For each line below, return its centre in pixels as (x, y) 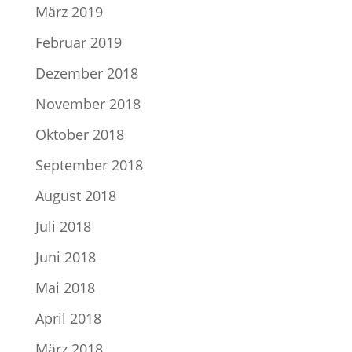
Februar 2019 (78, 42)
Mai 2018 (65, 288)
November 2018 (88, 104)
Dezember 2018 (86, 73)
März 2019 (69, 12)
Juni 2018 (65, 257)
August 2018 (75, 196)
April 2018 (68, 318)
